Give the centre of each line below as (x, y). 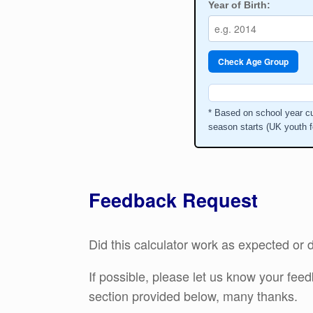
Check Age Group (253, 61)
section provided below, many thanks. (193, 295)
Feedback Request (173, 199)
